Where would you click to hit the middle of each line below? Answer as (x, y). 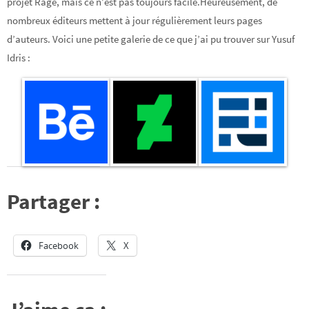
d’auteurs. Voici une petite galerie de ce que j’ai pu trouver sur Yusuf (151, 39)
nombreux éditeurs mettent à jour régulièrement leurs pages (134, 21)
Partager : (53, 201)
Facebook (59, 245)
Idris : (19, 58)
